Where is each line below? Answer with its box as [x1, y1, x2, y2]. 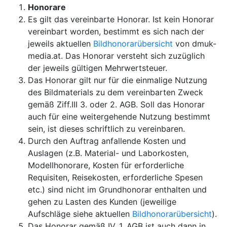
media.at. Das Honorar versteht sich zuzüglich [28, 51, 205, 61]
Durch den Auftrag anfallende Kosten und [28, 136, 186, 146]
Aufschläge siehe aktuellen [28, 209, 132, 219]
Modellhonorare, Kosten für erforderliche [28, 160, 184, 170]
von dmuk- [173, 39, 216, 49]
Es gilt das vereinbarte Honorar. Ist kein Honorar [28, 14, 214, 24]
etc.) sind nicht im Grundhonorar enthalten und [28, 184, 207, 195]
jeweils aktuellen [28, 39, 93, 49]
